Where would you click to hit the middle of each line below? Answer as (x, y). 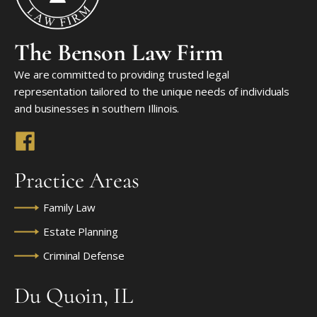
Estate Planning (81, 232)
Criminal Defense (84, 256)
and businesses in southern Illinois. (97, 109)
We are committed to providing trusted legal (122, 75)
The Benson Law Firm (119, 53)
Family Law (69, 208)
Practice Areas (77, 180)
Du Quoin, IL (74, 296)
